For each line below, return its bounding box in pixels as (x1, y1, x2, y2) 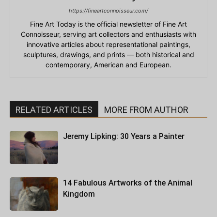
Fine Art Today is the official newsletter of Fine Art (30, 19, 187, 28)
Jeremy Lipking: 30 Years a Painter (63, 131, 185, 141)
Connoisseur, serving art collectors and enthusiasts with (21, 30, 196, 38)
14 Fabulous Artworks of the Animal (63, 178, 192, 187)
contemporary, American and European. (46, 60, 171, 69)
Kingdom (63, 189, 95, 199)
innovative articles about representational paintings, (27, 40, 190, 48)
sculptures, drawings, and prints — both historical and (23, 50, 194, 59)
